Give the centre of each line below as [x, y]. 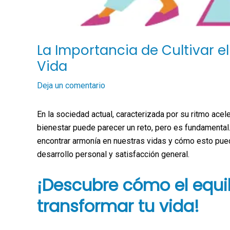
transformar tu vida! [118, 206]
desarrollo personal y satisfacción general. [113, 155]
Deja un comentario [71, 86]
